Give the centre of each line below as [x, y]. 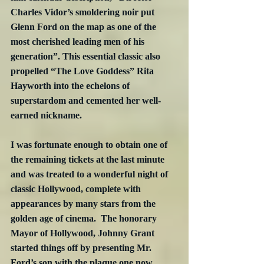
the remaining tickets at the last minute [89, 160]
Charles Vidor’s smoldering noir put [84, 12]
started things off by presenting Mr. [82, 248]
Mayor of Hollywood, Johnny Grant [84, 233]
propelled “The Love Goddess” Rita [83, 71]
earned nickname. [46, 115]
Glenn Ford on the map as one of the [85, 27]
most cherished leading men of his [79, 42]
